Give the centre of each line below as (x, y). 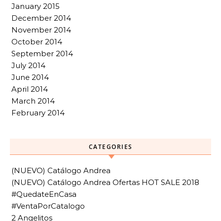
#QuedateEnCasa (44, 194)
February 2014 (38, 112)
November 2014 (41, 30)
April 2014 (30, 89)
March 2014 (33, 101)
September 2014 (42, 53)
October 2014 (37, 41)
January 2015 (36, 6)
